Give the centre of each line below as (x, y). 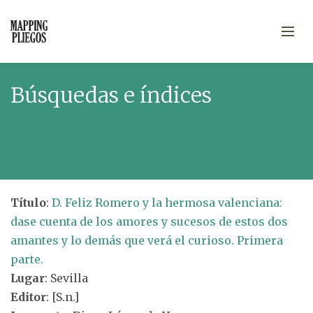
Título (28, 203)
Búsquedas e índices (111, 95)
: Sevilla (66, 278)
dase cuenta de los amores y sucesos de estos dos (149, 221)
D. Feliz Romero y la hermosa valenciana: (167, 203)
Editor (28, 297)
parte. (27, 259)
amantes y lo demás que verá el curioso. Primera (147, 240)
